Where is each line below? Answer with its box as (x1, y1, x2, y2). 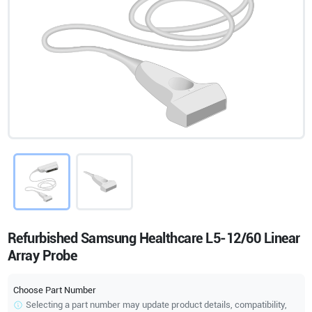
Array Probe (7, 247, 77, 265)
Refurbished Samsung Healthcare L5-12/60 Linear (7, 230, 300, 247)
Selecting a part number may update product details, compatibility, (25, 299, 287, 311)
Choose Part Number (13, 285, 96, 296)
